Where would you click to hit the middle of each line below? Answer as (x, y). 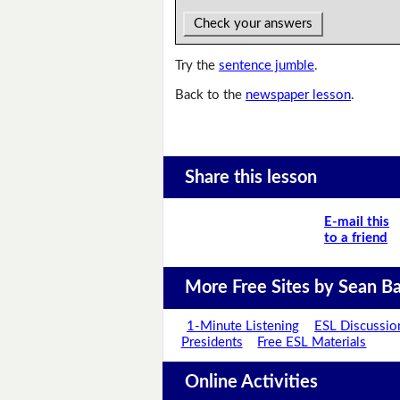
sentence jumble (267, 66)
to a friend (356, 237)
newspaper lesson (299, 96)
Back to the (211, 96)
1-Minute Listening (243, 327)
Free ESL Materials (312, 343)
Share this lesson (250, 177)
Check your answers (254, 24)
